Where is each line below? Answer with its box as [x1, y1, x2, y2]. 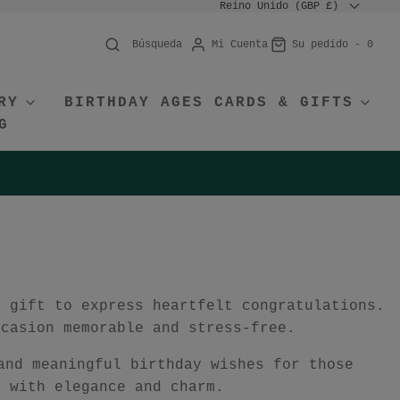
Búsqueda [131, 38, 182, 52]
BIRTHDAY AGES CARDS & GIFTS [63, 94, 354, 111]
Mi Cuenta [211, 38, 268, 52]
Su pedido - [292, 38, 367, 52]
